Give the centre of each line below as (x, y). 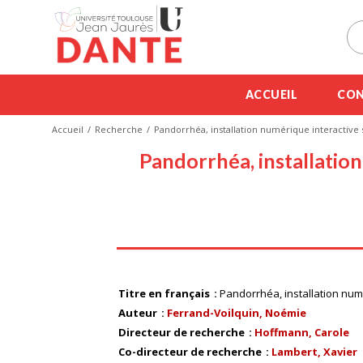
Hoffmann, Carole (302, 332)
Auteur (139, 313)
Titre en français (165, 293)
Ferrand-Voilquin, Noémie (237, 313)
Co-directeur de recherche (191, 352)
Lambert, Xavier (314, 352)
